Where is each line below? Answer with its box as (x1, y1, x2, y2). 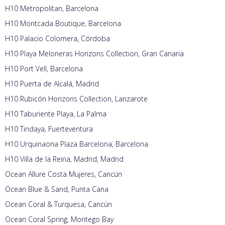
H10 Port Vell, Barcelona (5, 64, 83, 74)
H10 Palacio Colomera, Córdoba (5, 34, 110, 44)
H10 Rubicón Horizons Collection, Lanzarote (5, 94, 148, 104)
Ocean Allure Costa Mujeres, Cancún (5, 169, 122, 179)
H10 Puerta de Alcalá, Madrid (5, 79, 99, 89)
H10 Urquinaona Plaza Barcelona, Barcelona (5, 139, 148, 149)
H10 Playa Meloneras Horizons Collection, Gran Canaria (5, 49, 184, 59)
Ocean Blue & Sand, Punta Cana (5, 184, 108, 194)
